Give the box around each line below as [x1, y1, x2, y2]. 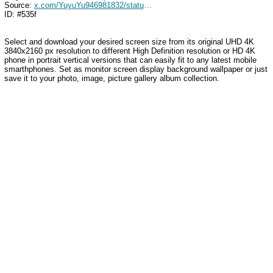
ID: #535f [4, 9, 37, 19]
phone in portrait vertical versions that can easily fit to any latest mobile [4, 55, 257, 65]
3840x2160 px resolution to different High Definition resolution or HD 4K [4, 46, 255, 55]
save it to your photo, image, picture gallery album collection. [4, 73, 219, 83]
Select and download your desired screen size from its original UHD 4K [4, 37, 254, 46]
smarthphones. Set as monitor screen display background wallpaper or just [4, 64, 268, 74]
